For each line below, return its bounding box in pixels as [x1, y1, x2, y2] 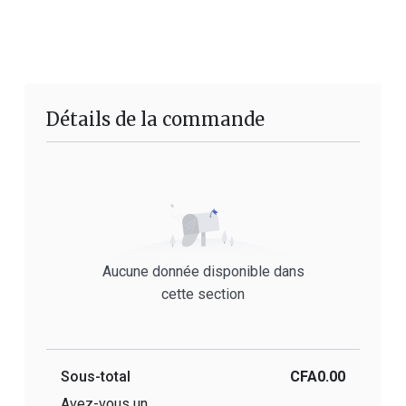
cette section [161, 285, 245, 304]
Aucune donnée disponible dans [101, 263, 304, 281]
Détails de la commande [46, 108, 265, 130]
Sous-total [61, 368, 130, 386]
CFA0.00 [290, 368, 345, 386]
